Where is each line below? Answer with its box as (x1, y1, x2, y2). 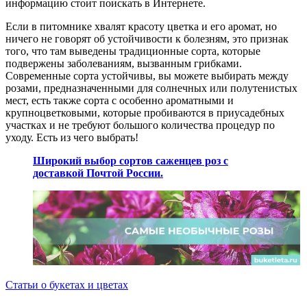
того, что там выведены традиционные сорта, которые (5, 45, 260, 58)
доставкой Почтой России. (33, 167, 163, 180)
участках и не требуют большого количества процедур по (5, 119, 275, 132)
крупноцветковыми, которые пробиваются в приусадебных (5, 107, 284, 119)
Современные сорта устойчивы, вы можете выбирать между (5, 70, 288, 82)
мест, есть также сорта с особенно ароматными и (5, 95, 234, 107)
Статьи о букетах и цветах (5, 279, 128, 291)
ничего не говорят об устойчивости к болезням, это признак (5, 33, 288, 45)
